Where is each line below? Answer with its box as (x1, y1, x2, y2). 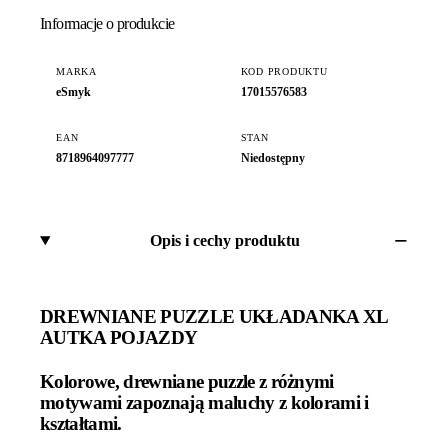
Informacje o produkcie (40, 14, 175, 32)
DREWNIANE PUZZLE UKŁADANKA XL (40, 306, 388, 328)
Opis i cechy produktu (150, 232, 301, 250)
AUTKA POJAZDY (40, 327, 198, 349)
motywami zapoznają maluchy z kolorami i (40, 391, 369, 413)
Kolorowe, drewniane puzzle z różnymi (40, 370, 334, 392)
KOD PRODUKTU (240, 65, 328, 77)
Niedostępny (240, 151, 305, 166)
